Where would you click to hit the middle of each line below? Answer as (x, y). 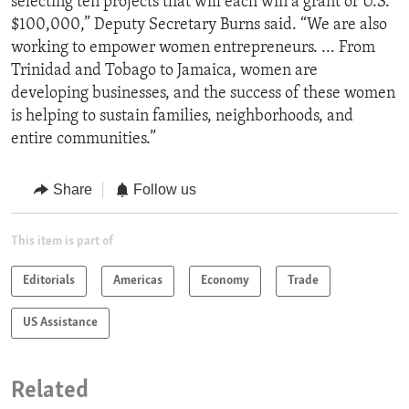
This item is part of (62, 241)
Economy (225, 280)
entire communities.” (84, 140)
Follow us (165, 190)
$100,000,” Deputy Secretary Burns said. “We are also (199, 26)
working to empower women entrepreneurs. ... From (193, 48)
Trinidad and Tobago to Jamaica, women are (164, 71)
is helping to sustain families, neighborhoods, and (182, 117)
